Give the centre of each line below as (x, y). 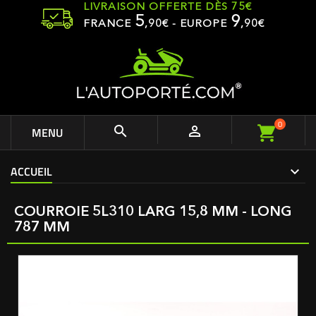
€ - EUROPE (196, 24)
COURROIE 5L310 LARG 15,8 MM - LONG (153, 212)
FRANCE (109, 24)
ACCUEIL (31, 171)
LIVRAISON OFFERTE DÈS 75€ (168, 7)
